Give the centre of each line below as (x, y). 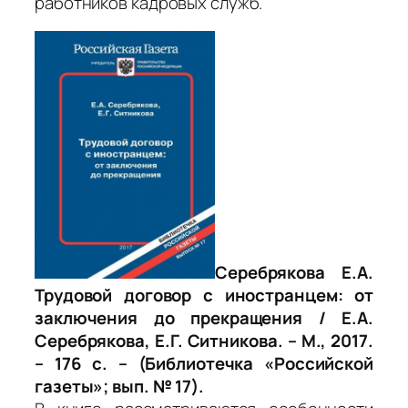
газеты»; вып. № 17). (119, 387)
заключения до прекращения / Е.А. (204, 318)
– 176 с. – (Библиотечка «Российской (204, 364)
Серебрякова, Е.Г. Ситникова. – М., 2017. (204, 341)
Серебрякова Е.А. (294, 273)
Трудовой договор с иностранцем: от (204, 296)
